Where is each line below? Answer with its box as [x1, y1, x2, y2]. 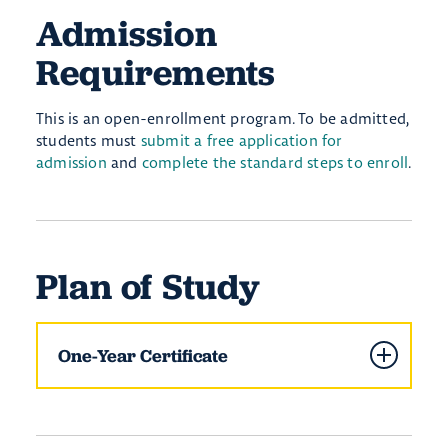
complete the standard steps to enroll [141, 152, 409, 172]
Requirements [36, 49, 276, 95]
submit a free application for [140, 130, 343, 150]
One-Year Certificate [58, 343, 228, 367]
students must [36, 130, 141, 150]
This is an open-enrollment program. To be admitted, [36, 108, 409, 128]
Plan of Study [36, 263, 261, 309]
